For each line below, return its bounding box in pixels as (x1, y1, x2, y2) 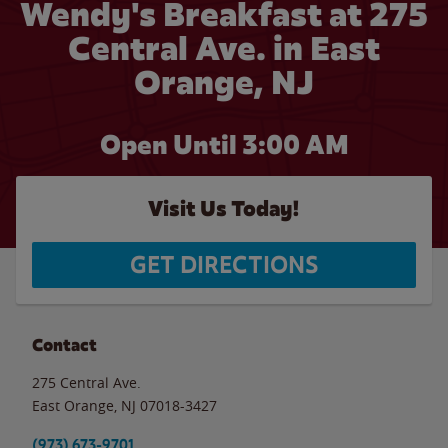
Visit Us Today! (148, 195, 300, 222)
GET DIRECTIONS (130, 250, 318, 280)
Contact (32, 334, 97, 356)
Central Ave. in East (68, 27, 380, 70)
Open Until (99, 128, 242, 162)
